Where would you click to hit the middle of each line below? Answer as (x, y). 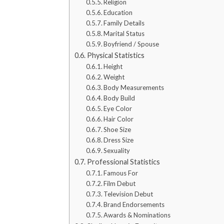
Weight (114, 77)
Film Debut (120, 183)
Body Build (119, 98)
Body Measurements (134, 87)
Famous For (121, 173)
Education (118, 12)
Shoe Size (117, 129)
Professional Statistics (123, 161)
